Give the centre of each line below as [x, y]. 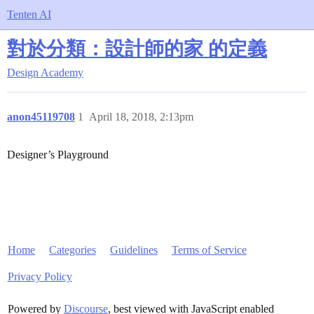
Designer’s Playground [58, 155]
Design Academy [45, 73]
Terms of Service [209, 250]
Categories [72, 250]
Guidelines [134, 250]
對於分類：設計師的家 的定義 [137, 49]
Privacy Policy [40, 277]
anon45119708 [41, 117]
